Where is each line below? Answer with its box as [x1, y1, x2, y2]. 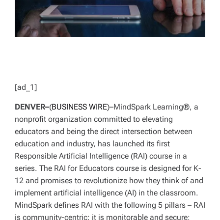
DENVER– [15, 102, 49, 111]
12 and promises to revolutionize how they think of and [15, 175, 203, 185]
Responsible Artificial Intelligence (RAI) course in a [15, 151, 187, 161]
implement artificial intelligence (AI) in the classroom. [15, 188, 198, 197]
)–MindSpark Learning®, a [107, 102, 198, 111]
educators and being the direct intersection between [15, 126, 192, 136]
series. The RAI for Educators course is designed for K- [15, 163, 201, 173]
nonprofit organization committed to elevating [15, 114, 173, 124]
